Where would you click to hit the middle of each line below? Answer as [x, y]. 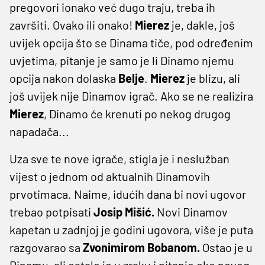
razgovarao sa [46, 247]
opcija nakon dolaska [64, 78]
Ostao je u [227, 247]
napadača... [39, 131]
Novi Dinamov [191, 211]
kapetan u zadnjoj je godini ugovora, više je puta [131, 229]
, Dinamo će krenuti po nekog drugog [137, 113]
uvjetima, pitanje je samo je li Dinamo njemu [122, 60]
